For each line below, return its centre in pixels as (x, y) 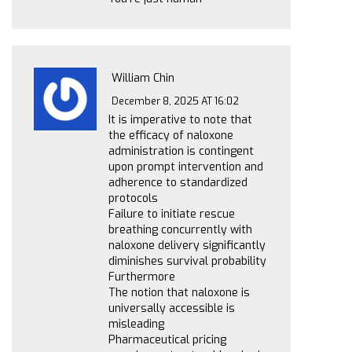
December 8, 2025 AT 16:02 (176, 101)
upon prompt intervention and (186, 167)
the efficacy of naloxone (171, 136)
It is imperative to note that (180, 120)
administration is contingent (181, 151)
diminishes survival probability (187, 261)
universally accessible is (172, 308)
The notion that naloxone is (179, 293)
